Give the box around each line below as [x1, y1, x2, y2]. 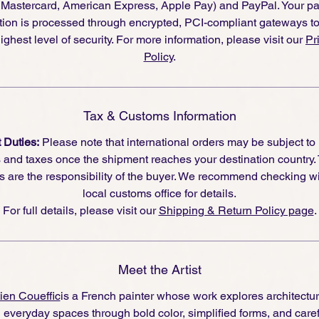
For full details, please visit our [2, 203, 159, 217]
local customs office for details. [83, 186, 236, 200]
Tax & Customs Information [83, 108, 236, 123]
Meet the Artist [117, 261, 202, 277]
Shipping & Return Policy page [158, 203, 314, 217]
